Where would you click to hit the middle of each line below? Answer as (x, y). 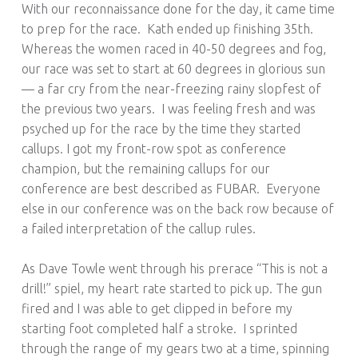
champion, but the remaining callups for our (145, 168)
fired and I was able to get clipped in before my (157, 309)
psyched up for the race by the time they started (161, 128)
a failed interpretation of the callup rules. (138, 228)
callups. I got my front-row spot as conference (153, 148)
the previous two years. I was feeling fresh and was (168, 108)
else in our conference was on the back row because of (177, 208)
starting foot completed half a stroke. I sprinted (159, 329)
